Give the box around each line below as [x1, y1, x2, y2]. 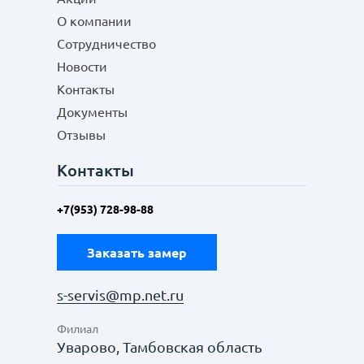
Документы [57, 105, 128, 119]
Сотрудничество [57, 37, 156, 51]
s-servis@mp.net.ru [57, 287, 184, 303]
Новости [57, 59, 107, 74]
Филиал [57, 323, 98, 336]
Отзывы [57, 128, 106, 142]
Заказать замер [87, 245, 187, 260]
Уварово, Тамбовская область [57, 339, 262, 355]
